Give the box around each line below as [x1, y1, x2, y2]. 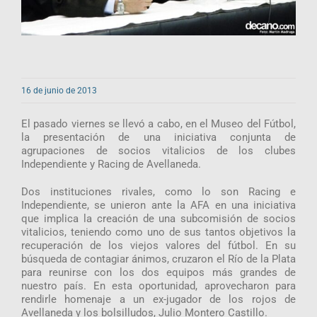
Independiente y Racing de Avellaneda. [21, 157, 201, 171]
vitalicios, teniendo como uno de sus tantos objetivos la [21, 225, 296, 238]
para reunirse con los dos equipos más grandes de [21, 265, 296, 279]
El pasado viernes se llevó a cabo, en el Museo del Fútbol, [21, 117, 296, 130]
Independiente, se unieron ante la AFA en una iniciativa [21, 198, 296, 212]
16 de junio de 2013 [21, 85, 97, 96]
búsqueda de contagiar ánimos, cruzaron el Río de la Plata [21, 252, 296, 265]
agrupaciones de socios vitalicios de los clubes [21, 144, 296, 157]
